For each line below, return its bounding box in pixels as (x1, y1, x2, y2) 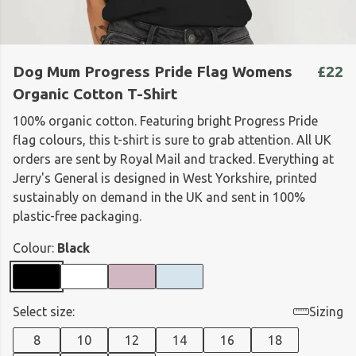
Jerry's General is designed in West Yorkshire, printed (13, 171, 317, 185)
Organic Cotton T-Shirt (13, 85, 177, 103)
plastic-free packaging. (13, 209, 141, 223)
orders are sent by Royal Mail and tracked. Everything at (13, 152, 334, 166)
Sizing (309, 304, 343, 319)
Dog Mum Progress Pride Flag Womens (13, 63, 292, 80)
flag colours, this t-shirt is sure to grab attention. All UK (13, 133, 331, 147)
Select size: (13, 304, 75, 319)
